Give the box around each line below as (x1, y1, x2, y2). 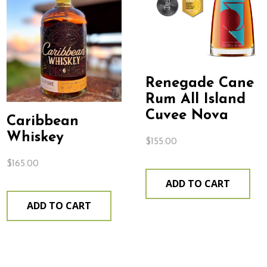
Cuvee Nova (145, 108, 228, 123)
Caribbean (7, 114, 79, 129)
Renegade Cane (145, 76, 254, 91)
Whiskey (7, 130, 64, 145)
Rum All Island (145, 92, 246, 107)
